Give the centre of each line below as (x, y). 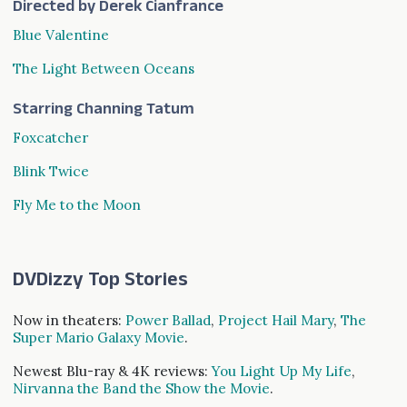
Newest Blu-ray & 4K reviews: (112, 372)
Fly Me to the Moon (76, 205)
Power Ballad (168, 321)
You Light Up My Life (281, 372)
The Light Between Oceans (103, 69)
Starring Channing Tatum (103, 112)
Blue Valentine (60, 35)
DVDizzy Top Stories (100, 283)
